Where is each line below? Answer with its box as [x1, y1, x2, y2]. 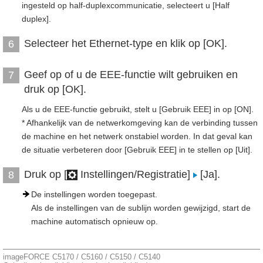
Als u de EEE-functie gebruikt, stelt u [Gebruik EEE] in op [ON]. [22, 104, 254, 114]
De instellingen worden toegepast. [31, 190, 157, 199]
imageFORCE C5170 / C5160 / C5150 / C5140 [3, 252, 160, 261]
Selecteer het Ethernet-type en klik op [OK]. [24, 38, 227, 49]
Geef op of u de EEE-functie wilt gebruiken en [24, 69, 238, 80]
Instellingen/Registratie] [77, 168, 193, 180]
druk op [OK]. [24, 83, 86, 95]
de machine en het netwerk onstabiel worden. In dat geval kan [22, 131, 252, 141]
